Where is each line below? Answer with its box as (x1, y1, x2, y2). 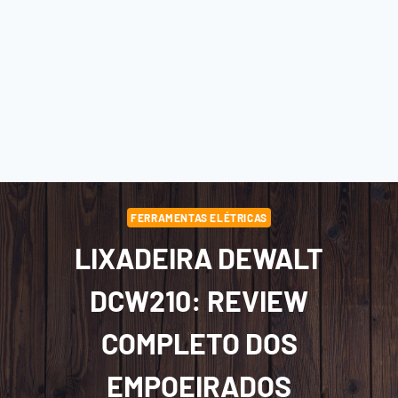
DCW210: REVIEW (90, 283, 308, 317)
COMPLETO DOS (100, 325, 298, 360)
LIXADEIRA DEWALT (75, 240, 323, 275)
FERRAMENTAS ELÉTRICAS (131, 211, 267, 224)
